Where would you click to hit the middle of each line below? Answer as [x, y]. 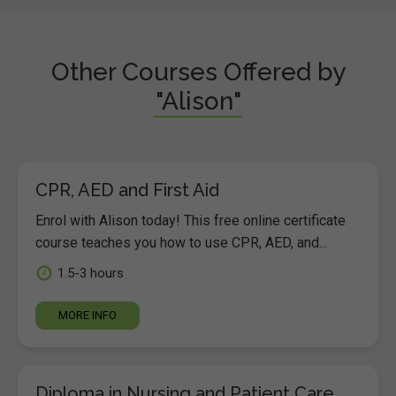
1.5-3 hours [91, 273]
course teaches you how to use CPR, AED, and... [181, 243]
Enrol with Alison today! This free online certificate [190, 221]
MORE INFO [88, 315]
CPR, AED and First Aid [127, 190]
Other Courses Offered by [198, 72]
